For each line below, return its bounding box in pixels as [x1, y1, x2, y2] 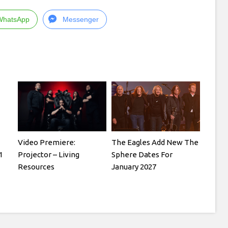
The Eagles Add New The [111, 137, 199, 147]
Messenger [63, 15, 99, 23]
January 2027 [111, 162, 157, 171]
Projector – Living [18, 150, 80, 159]
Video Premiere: [18, 137, 76, 147]
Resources [18, 162, 55, 171]
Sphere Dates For [111, 150, 173, 159]
